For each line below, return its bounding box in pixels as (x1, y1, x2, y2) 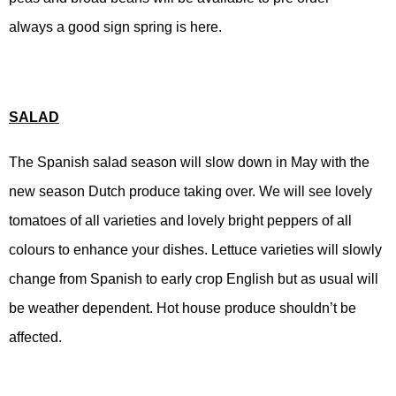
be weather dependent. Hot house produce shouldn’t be (9, 301, 356, 316)
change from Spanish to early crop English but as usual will (9, 271, 378, 286)
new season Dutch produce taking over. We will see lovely (9, 184, 372, 199)
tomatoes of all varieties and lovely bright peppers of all (9, 213, 352, 228)
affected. (9, 330, 62, 345)
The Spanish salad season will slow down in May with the (9, 155, 369, 170)
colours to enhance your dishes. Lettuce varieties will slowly (9, 242, 382, 257)
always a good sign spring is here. (9, 19, 222, 34)
